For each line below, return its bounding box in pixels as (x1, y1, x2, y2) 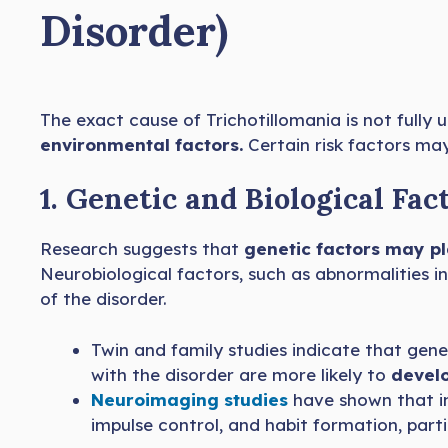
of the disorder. (40, 288, 167, 310)
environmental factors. (40, 133, 248, 155)
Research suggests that (40, 238, 239, 260)
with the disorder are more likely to (91, 363, 386, 385)
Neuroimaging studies (91, 388, 288, 410)
